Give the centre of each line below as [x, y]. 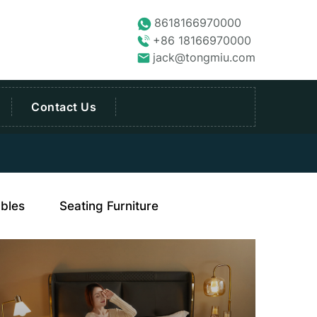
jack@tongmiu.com [204, 57]
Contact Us [64, 106]
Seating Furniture [109, 206]
